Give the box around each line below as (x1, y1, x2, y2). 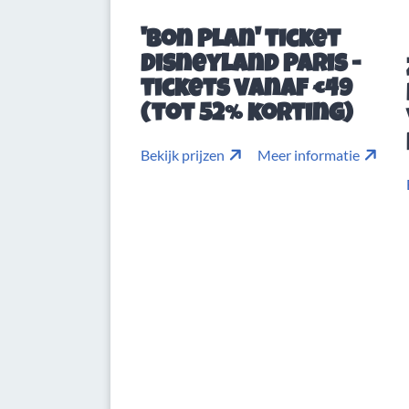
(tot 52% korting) (141, 102, 352, 128)
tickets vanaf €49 (141, 78, 352, 103)
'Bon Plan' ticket (141, 28, 341, 54)
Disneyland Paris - (141, 53, 361, 79)
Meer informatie (257, 145, 360, 163)
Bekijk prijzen (141, 145, 225, 163)
